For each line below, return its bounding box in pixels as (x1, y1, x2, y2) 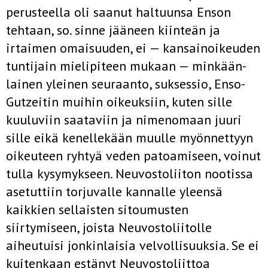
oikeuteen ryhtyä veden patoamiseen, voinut (6, 147, 261, 164)
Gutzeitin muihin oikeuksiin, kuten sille (6, 93, 232, 110)
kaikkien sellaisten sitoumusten (6, 201, 188, 218)
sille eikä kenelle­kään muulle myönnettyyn (6, 129, 253, 146)
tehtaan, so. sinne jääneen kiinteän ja (6, 22, 220, 38)
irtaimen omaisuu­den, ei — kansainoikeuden (6, 39, 260, 56)
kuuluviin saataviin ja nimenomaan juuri (6, 111, 242, 128)
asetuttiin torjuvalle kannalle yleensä (6, 183, 223, 200)
